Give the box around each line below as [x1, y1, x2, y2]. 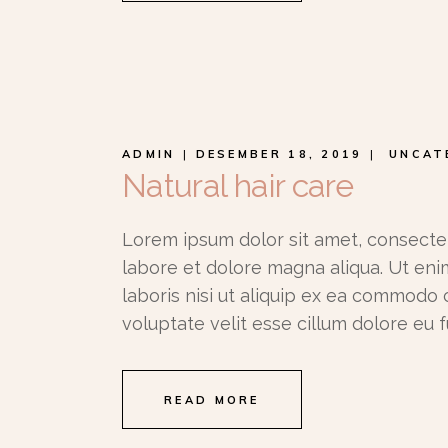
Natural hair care [122, 167, 354, 204]
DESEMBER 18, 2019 [195, 147, 363, 161]
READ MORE [164, 393, 260, 407]
